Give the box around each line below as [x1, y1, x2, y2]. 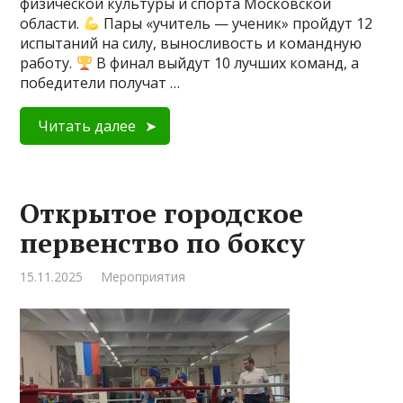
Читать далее [38, 116, 137, 136]
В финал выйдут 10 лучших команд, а [92, 53, 359, 73]
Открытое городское [20, 195, 304, 231]
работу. [20, 53, 76, 73]
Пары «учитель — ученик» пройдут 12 [99, 13, 372, 33]
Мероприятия [101, 268, 186, 285]
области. [20, 13, 84, 33]
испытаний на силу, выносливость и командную [20, 33, 363, 53]
